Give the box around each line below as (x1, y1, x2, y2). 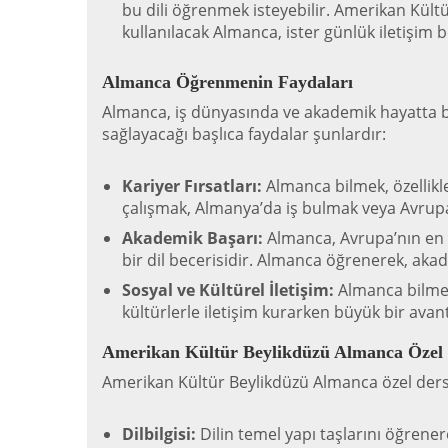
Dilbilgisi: (122, 423, 196, 445)
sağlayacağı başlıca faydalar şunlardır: (102, 123, 386, 145)
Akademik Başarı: (122, 227, 263, 249)
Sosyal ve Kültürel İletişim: (122, 279, 334, 301)
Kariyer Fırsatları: (122, 175, 262, 197)
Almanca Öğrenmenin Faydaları (102, 72, 353, 92)
